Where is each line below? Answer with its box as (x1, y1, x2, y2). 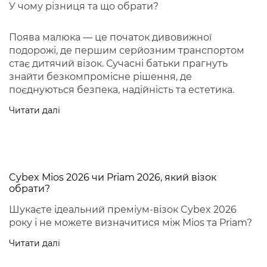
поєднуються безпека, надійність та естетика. (9, 84, 234, 96)
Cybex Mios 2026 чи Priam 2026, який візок (9, 172, 216, 184)
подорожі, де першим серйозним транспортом (9, 45, 244, 57)
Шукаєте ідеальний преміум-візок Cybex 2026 (9, 204, 237, 216)
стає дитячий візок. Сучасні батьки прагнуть (9, 58, 228, 70)
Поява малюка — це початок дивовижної (9, 32, 212, 44)
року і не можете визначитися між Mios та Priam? (9, 217, 252, 229)
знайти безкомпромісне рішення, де (9, 71, 192, 83)
